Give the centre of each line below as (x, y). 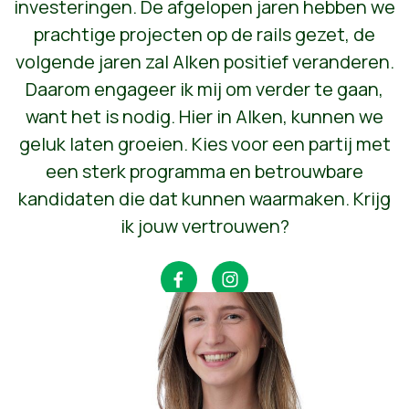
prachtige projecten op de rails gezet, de (204, 34)
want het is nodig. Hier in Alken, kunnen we (204, 116)
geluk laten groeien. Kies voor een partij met (204, 143)
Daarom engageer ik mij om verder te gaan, (204, 89)
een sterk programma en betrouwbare (204, 171)
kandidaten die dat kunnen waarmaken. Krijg (204, 198)
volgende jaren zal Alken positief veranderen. (204, 61)
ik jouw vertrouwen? (204, 225)
